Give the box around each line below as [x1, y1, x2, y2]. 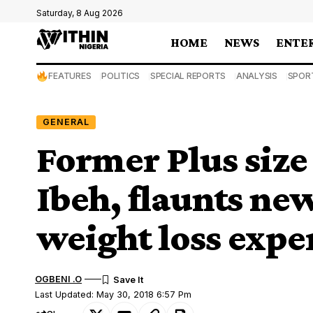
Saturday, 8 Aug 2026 [36, 8, 123, 18]
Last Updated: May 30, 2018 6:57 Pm [35, 289, 192, 300]
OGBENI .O [35, 273, 82, 284]
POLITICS [101, 71, 140, 81]
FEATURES [48, 71, 92, 81]
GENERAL [42, 116, 89, 127]
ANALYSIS [235, 71, 277, 81]
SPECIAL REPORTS [150, 71, 226, 81]
